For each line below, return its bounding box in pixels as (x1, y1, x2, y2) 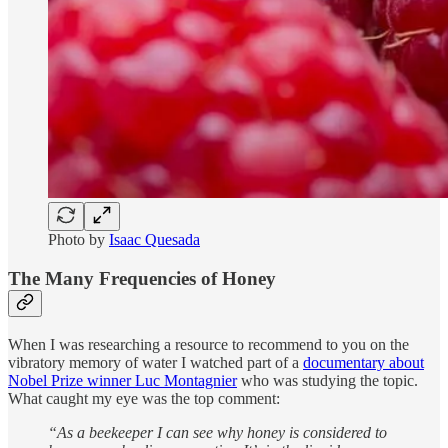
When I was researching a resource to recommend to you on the (8, 335, 409, 353)
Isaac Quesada (109, 231, 200, 249)
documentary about (303, 353, 424, 371)
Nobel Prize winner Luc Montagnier (8, 371, 237, 389)
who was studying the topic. (237, 371, 418, 389)
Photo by (48, 231, 109, 249)
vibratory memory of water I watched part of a (8, 353, 303, 371)
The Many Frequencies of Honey (8, 267, 276, 289)
